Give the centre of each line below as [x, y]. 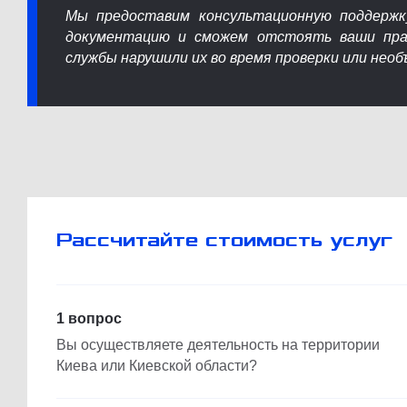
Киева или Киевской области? [157, 365]
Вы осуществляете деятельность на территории [218, 344]
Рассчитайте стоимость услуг [225, 240]
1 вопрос [89, 318]
